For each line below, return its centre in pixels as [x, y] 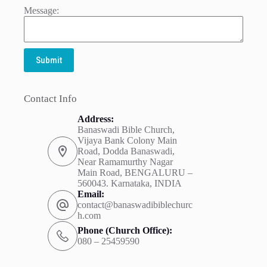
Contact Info [51, 99]
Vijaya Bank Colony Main [128, 141]
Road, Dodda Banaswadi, [126, 151]
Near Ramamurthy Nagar [125, 162]
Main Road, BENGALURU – [135, 173]
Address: [96, 119]
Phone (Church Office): [125, 231]
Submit [49, 60]
